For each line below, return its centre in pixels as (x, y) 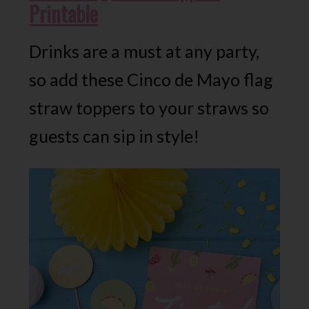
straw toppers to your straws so (149, 108)
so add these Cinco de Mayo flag (151, 80)
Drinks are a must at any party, (144, 51)
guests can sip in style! (118, 136)
